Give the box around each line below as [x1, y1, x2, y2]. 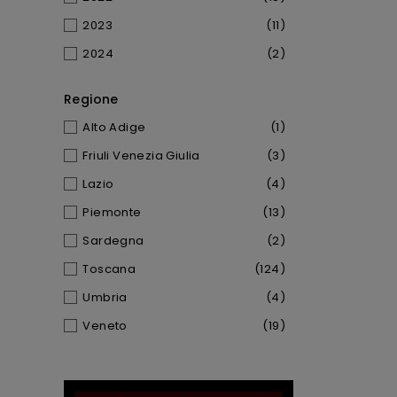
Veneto [82, 316, 128, 334]
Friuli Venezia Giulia [82, 146, 200, 164]
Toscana [82, 260, 136, 277]
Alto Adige [82, 118, 146, 136]
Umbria [82, 288, 128, 306]
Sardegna [82, 231, 144, 249]
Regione [64, 90, 119, 108]
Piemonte [82, 203, 142, 221]
